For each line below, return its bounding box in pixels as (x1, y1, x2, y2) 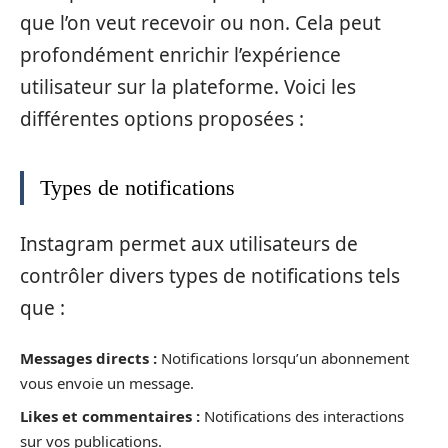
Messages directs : (20, 348, 157, 368)
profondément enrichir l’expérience (20, 42, 341, 68)
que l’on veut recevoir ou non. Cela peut (20, 10, 381, 36)
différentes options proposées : (20, 106, 304, 132)
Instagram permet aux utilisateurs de (20, 230, 358, 257)
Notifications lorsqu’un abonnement (157, 348, 409, 368)
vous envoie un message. (20, 373, 194, 393)
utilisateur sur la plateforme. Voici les (20, 74, 356, 100)
